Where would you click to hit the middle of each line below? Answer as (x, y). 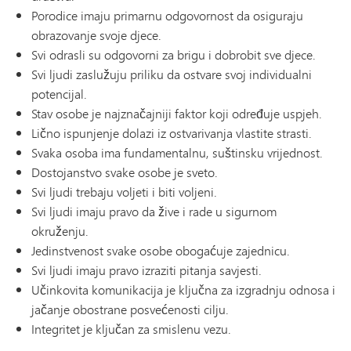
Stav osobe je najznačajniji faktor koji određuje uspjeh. (177, 114)
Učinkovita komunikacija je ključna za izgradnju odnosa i (183, 290)
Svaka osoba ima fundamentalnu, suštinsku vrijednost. (177, 153)
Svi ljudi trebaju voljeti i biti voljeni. (124, 192)
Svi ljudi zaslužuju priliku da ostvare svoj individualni (172, 74)
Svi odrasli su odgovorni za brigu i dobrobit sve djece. (174, 55)
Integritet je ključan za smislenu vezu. (131, 329)
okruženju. (60, 231)
